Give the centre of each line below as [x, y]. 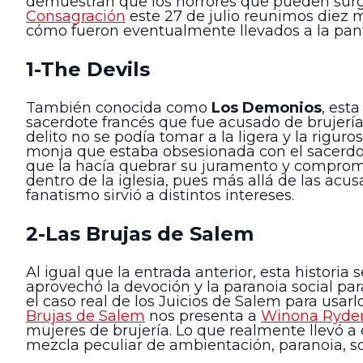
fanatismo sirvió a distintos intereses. [160, 196]
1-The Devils [88, 69]
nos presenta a [203, 316]
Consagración [76, 17]
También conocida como [119, 108]
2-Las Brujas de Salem [140, 233]
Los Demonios [267, 108]
